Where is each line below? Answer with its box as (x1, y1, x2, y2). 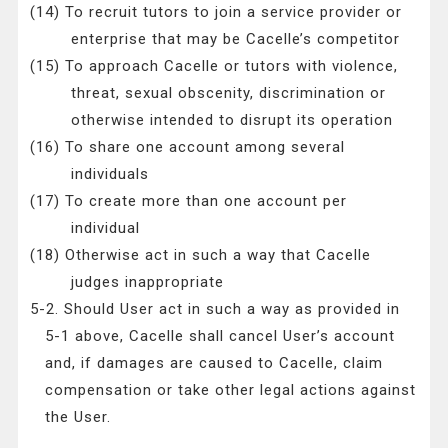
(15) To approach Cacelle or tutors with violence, (30, 57, 399, 76)
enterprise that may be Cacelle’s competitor (70, 30, 400, 49)
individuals (70, 165, 149, 184)
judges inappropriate (70, 273, 224, 292)
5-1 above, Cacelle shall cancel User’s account (45, 327, 396, 346)
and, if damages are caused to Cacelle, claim (45, 354, 384, 373)
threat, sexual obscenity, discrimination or (70, 84, 386, 103)
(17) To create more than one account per (30, 192, 348, 211)
